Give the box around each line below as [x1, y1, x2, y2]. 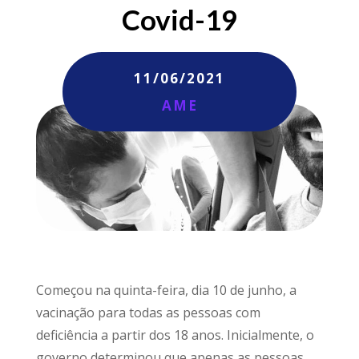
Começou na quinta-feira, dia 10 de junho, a [35, 280, 296, 299]
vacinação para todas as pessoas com [35, 303, 260, 321]
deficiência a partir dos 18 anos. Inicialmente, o [35, 325, 314, 344]
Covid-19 [121, 2, 237, 36]
